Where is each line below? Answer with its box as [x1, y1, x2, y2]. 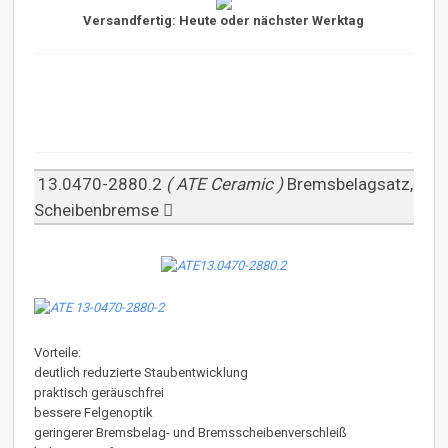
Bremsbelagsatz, [287, 174, 414, 195]
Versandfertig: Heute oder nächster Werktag [83, 13, 365, 29]
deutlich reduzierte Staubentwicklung [34, 364, 249, 380]
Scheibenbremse [34, 200, 164, 221]
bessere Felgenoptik [34, 404, 154, 420]
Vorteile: [34, 344, 82, 360]
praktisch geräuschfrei [34, 384, 165, 400]
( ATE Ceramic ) [162, 174, 288, 195]
